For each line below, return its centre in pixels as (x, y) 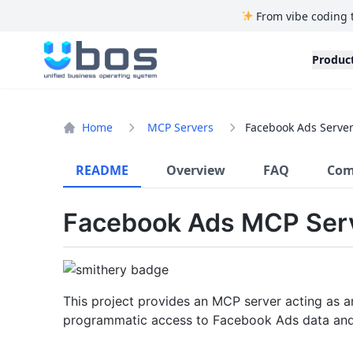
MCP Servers (180, 127)
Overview (196, 170)
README (102, 170)
